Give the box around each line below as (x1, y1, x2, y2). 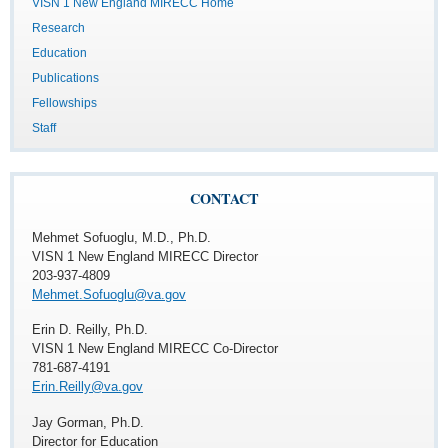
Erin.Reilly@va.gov (32, 379, 143, 395)
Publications (32, 70, 99, 85)
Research (32, 20, 85, 35)
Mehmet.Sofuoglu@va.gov (32, 286, 186, 302)
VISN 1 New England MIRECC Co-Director (32, 341, 278, 357)
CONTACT (189, 187, 259, 209)
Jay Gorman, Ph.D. (32, 414, 144, 430)
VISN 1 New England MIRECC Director (32, 248, 258, 264)
